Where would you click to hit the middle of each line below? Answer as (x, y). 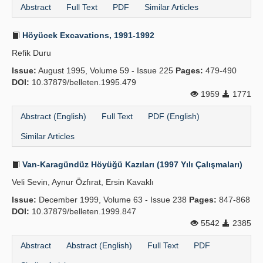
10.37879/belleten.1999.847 (83, 211)
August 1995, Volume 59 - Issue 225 (106, 70)
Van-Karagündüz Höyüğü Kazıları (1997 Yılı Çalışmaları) (131, 164)
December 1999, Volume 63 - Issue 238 (113, 200)
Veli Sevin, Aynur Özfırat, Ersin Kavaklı (83, 182)
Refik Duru (31, 53)
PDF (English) (174, 116)
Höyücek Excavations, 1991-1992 (87, 35)
